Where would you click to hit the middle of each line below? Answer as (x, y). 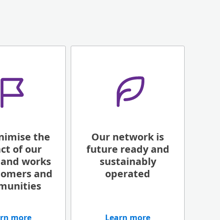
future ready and (128, 149)
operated (128, 174)
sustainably (128, 161)
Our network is (128, 137)
